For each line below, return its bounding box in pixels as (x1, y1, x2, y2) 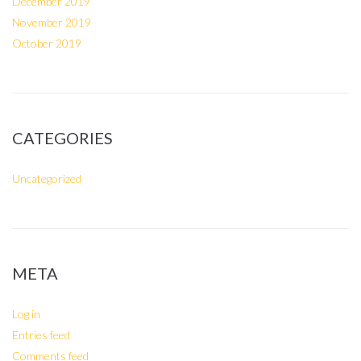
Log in (12, 307, 40, 322)
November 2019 (12, 15, 91, 30)
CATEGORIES (12, 128, 113, 148)
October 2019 (12, 36, 81, 51)
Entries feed (12, 328, 70, 342)
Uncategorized (12, 172, 81, 186)
